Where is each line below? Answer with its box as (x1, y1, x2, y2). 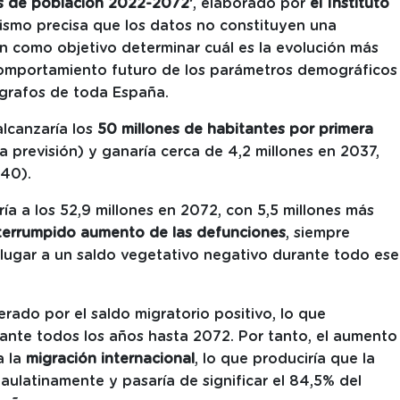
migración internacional (26, 352, 195, 367)
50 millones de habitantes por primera (97, 122, 373, 137)
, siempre (286, 226, 350, 241)
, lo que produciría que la (195, 352, 375, 367)
